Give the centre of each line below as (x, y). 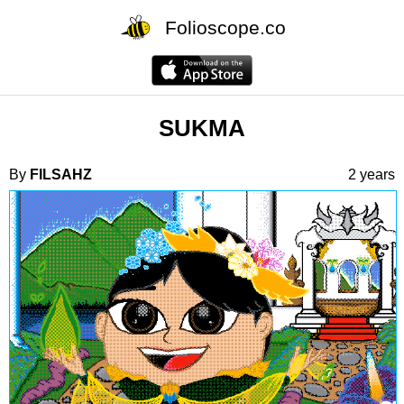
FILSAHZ (61, 174)
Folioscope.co (225, 27)
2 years (372, 174)
